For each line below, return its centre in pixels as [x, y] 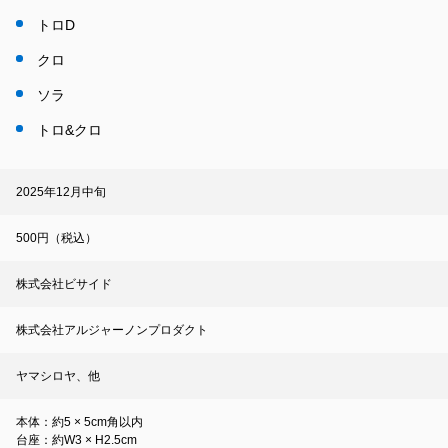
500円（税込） [56, 238]
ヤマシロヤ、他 [58, 376]
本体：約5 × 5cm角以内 [79, 422]
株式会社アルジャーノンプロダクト [112, 330]
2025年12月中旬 [61, 192]
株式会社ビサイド [64, 284]
